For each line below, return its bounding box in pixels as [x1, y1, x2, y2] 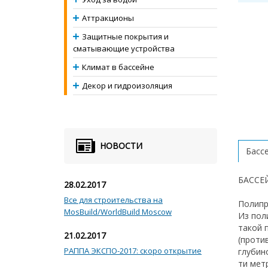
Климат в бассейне [82, 62, 154, 72]
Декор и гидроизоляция [82, 80, 172, 91]
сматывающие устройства [73, 43, 175, 54]
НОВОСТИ [100, 140, 142, 151]
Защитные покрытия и [82, 31, 169, 42]
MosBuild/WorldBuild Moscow [64, 206, 172, 217]
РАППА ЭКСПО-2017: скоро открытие [64, 245, 202, 256]
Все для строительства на [64, 194, 163, 205]
